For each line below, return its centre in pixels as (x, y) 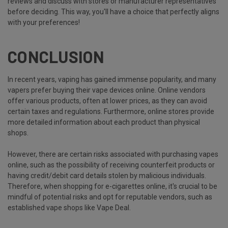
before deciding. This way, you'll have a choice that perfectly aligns (113, 12)
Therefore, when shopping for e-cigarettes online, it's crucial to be (112, 187)
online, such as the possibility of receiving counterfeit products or (111, 165)
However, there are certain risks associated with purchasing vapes (113, 154)
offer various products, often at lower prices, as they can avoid (107, 101)
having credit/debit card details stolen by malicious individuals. (107, 176)
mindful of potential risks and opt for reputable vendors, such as (110, 197)
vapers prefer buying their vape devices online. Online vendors (107, 90)
